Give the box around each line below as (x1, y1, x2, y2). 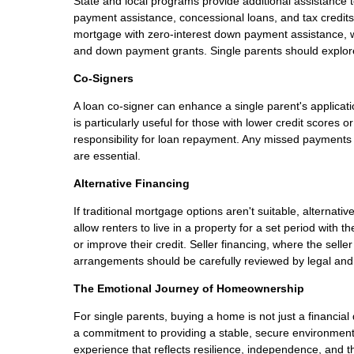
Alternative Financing (73, 176, 190, 190)
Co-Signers (73, 71, 134, 85)
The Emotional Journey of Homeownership (73, 281, 304, 295)
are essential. (73, 149, 141, 162)
